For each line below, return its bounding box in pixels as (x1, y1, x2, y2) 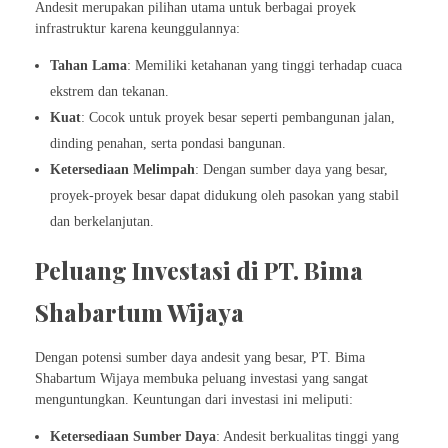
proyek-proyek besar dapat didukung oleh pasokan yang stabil (50, 187, 400, 203)
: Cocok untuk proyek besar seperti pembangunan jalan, (81, 109, 396, 125)
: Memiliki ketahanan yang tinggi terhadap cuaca (127, 57, 403, 73)
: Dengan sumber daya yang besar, (195, 161, 389, 177)
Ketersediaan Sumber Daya (50, 428, 217, 444)
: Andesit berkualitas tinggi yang (216, 428, 400, 444)
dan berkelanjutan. (50, 213, 155, 229)
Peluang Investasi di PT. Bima (35, 253, 363, 286)
